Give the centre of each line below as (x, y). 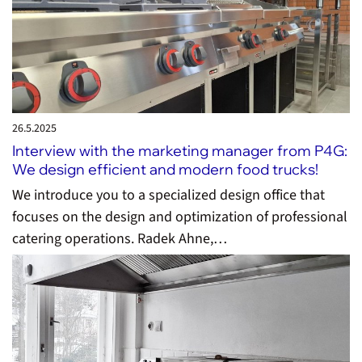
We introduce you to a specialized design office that (168, 195)
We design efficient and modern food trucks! (165, 170)
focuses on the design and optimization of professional (180, 217)
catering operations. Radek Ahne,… (120, 238)
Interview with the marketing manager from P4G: (180, 151)
